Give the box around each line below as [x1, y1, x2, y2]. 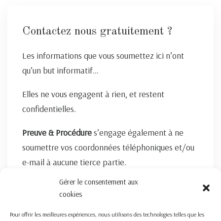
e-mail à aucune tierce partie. [22, 156, 126, 168]
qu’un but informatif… [22, 64, 99, 76]
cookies [59, 189, 82, 199]
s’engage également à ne [94, 126, 184, 138]
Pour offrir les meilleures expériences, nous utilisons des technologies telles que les [10, 211, 204, 218]
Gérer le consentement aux [59, 177, 138, 186]
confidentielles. [22, 103, 76, 114]
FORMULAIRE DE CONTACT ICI [42, 185, 125, 194]
